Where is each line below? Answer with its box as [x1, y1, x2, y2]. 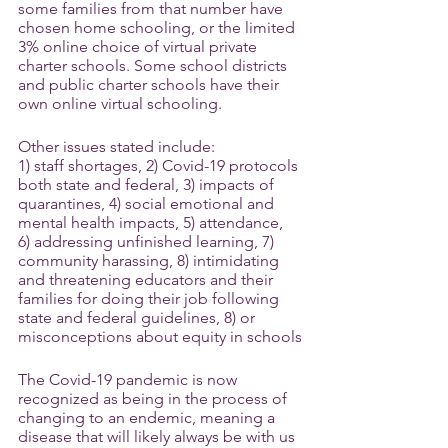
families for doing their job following [18, 289, 283, 308]
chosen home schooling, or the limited [18, 18, 299, 37]
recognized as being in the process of [18, 389, 291, 408]
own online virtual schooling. [18, 94, 222, 113]
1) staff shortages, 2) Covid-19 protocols [18, 156, 302, 175]
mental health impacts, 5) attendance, [18, 213, 287, 232]
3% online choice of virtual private [18, 37, 261, 56]
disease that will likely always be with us [18, 427, 299, 446]
